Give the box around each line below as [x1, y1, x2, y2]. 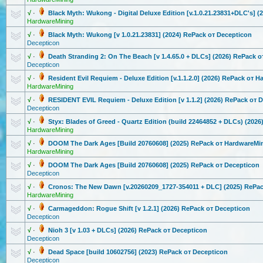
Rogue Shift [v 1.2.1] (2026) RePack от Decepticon [95, 205, 250, 212]
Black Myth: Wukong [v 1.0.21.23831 [48, 31, 159, 38]
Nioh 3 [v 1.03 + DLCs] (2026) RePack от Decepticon [48, 227, 207, 234]
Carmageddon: [48, 205, 95, 212]
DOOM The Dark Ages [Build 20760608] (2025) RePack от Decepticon [48, 161, 259, 168]
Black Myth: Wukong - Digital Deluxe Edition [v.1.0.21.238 [48, 9, 224, 16]
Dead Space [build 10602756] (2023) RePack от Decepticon [48, 248, 228, 255]
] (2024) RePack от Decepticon [159, 31, 252, 38]
